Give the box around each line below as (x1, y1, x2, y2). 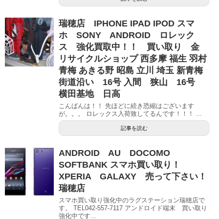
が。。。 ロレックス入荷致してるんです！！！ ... (59, 109, 202, 117)
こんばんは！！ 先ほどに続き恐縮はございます (59, 102, 194, 109)
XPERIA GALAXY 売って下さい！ (59, 171, 207, 181)
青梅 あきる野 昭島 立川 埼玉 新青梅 (59, 65, 203, 75)
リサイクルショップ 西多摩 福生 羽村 (59, 53, 207, 64)
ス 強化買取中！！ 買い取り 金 (59, 42, 208, 52)
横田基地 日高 (59, 88, 120, 99)
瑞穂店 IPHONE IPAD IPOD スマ (59, 18, 195, 28)
